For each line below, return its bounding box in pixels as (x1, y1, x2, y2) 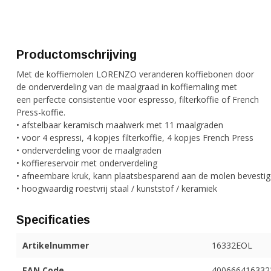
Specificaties (16, 213, 90, 226)
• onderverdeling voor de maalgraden (16, 145, 162, 156)
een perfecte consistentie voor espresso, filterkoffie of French (16, 94, 259, 105)
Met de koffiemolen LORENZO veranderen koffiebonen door (16, 68, 254, 80)
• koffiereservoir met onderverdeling (16, 157, 157, 169)
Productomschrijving (16, 48, 137, 61)
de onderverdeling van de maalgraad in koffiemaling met (16, 81, 237, 93)
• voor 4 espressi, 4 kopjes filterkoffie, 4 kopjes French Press (16, 132, 253, 143)
